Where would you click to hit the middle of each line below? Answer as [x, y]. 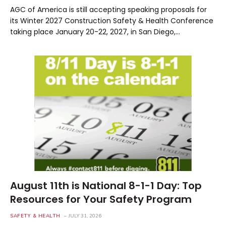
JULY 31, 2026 [85, 216]
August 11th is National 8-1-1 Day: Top [106, 186]
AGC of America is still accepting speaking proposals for [108, 9]
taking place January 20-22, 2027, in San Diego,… [95, 32]
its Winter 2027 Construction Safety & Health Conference [112, 20]
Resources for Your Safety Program [101, 199]
